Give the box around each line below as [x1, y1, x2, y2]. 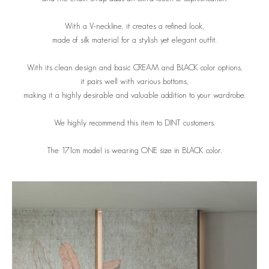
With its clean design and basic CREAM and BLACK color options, [26, 62, 243, 73]
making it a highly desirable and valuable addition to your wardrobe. [23, 90, 246, 100]
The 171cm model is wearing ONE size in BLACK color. [47, 145, 222, 156]
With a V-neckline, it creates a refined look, [65, 21, 204, 31]
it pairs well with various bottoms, [80, 76, 189, 86]
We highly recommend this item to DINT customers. [54, 118, 215, 128]
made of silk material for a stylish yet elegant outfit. [52, 35, 217, 45]
